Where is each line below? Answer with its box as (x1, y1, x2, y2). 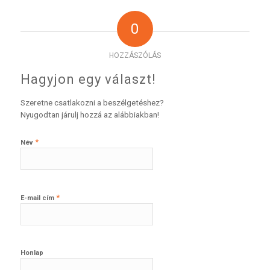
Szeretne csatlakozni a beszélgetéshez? (20, 97, 164, 107)
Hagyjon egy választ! (20, 71, 156, 87)
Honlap (20, 248, 43, 257)
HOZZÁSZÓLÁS (108, 51, 161, 60)
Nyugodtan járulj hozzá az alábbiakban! (20, 109, 159, 119)
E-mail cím (20, 193, 56, 202)
